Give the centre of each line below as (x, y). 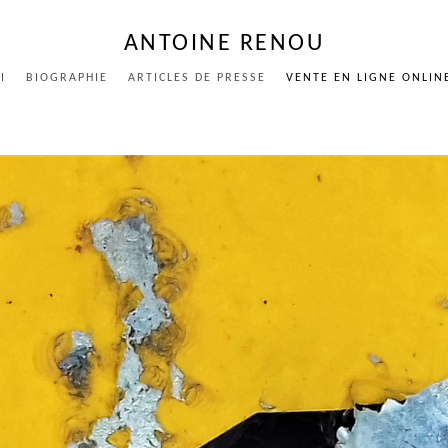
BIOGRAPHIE (66, 78)
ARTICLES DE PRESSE (196, 78)
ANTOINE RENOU (224, 44)
